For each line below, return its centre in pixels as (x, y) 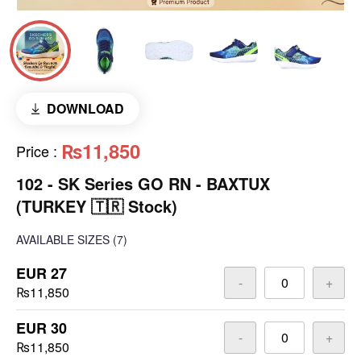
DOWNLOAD (85, 108)
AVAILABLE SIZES (63, 239)
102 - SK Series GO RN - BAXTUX (143, 183)
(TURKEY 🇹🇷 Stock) (97, 206)
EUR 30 (41, 328)
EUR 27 (41, 273)
